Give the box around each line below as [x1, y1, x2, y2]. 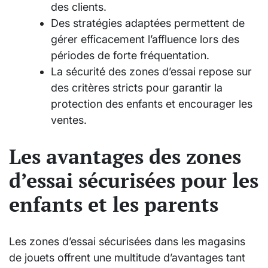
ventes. [51, 113, 87, 126]
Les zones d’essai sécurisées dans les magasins [9, 235, 245, 248]
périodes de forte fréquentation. [51, 48, 209, 62]
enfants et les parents [9, 190, 218, 218]
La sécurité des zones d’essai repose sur [51, 65, 252, 78]
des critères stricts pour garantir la [51, 81, 223, 94]
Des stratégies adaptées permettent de [51, 16, 245, 29]
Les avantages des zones [9, 142, 241, 170]
